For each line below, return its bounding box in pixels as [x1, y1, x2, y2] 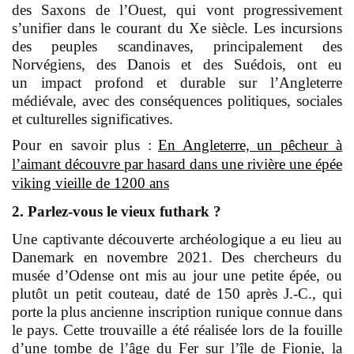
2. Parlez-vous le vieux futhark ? [12, 203, 221, 220]
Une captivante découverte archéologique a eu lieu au [12, 231, 342, 248]
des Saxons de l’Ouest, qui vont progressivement [12, 2, 342, 19]
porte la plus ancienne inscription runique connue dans [12, 303, 342, 321]
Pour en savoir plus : [12, 137, 153, 154]
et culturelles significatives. [12, 111, 173, 128]
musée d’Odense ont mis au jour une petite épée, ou [12, 267, 342, 284]
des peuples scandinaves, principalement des [12, 38, 342, 55]
